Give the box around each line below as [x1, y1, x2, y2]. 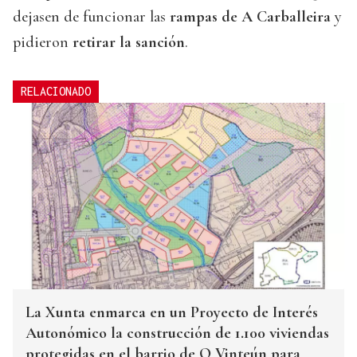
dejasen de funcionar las [13, 7, 170, 27]
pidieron [13, 33, 73, 53]
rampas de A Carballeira [170, 7, 331, 27]
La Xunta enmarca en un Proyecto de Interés [25, 303, 318, 323]
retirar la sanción [73, 33, 185, 53]
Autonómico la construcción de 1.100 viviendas [25, 324, 329, 343]
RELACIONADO [21, 84, 91, 99]
